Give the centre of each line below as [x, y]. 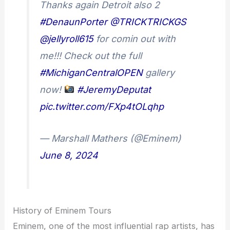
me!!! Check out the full [91, 55]
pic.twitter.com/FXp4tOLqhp [102, 106]
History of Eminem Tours [62, 210]
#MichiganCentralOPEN [91, 72]
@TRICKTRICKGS [148, 22]
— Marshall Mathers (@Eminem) [111, 138]
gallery [159, 72]
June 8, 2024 [69, 155]
